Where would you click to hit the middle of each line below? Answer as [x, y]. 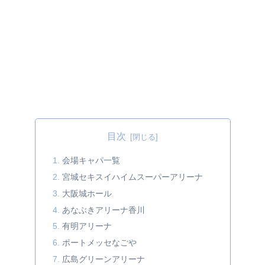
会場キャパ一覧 [91, 160]
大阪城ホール [87, 193]
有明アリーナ [87, 226]
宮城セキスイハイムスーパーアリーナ [132, 177]
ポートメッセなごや [99, 243]
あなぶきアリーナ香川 [103, 210]
